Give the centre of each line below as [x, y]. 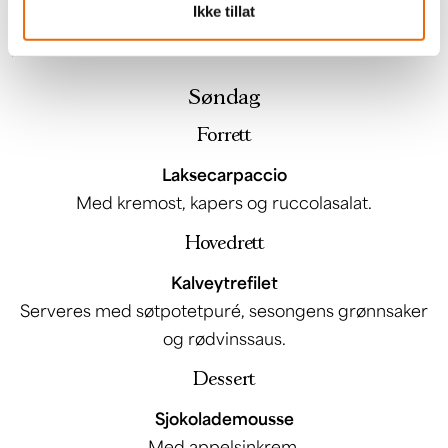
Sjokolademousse [224, 418]
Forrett [224, 134]
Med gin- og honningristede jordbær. [224, 25]
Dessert [224, 378]
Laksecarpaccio [224, 174]
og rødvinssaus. [224, 338]
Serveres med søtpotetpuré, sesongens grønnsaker [224, 310]
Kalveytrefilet [224, 282]
